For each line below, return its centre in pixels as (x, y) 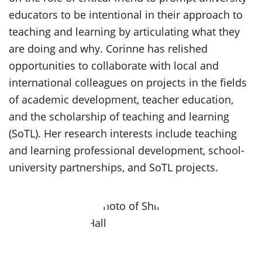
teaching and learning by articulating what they (124, 31)
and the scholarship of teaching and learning (119, 116)
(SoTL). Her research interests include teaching (123, 133)
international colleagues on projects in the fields (128, 82)
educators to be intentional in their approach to (126, 14)
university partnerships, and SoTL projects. (113, 167)
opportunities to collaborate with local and (114, 65)
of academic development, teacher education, (121, 99)
